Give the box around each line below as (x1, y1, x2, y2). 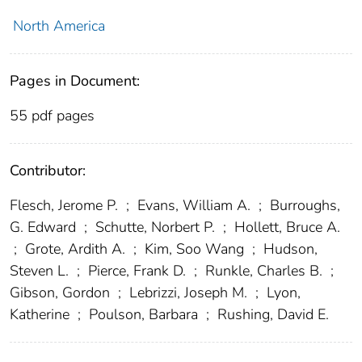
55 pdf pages (10, 106, 95, 126)
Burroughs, (266, 196, 340, 216)
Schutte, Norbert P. (91, 217, 219, 238)
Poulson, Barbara (85, 305, 202, 325)
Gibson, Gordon (10, 283, 114, 303)
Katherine (10, 305, 74, 325)
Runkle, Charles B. (201, 261, 326, 281)
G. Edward (10, 217, 80, 238)
